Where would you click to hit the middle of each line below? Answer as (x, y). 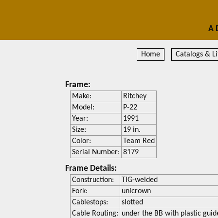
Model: (83, 108)
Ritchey (135, 97)
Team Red (139, 141)
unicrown (136, 191)
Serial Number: (96, 153)
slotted (133, 203)
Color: (82, 141)
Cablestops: (90, 203)
